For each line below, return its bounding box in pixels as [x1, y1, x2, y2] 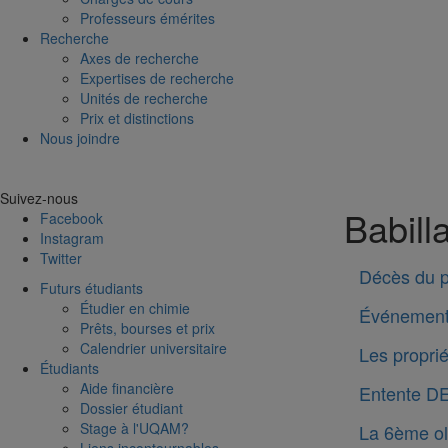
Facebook [40, 208, 103, 228]
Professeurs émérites [80, 8, 215, 28]
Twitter [40, 248, 82, 268]
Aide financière [80, 378, 174, 398]
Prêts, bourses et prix [80, 318, 215, 338]
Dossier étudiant [80, 398, 183, 418]
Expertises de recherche [80, 68, 234, 88]
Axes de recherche [80, 48, 199, 68]
